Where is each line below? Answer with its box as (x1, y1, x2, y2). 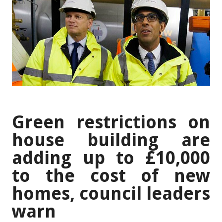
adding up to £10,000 (12, 147, 210, 169)
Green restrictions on (12, 111, 210, 133)
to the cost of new (12, 165, 210, 187)
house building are (12, 129, 210, 151)
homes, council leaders (12, 183, 210, 205)
